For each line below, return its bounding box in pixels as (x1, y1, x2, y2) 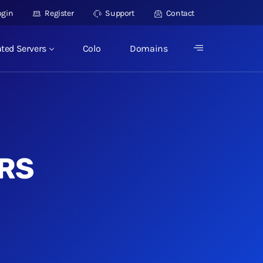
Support (103, 8, 134, 18)
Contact (164, 8, 194, 18)
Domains (130, 43, 168, 54)
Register (43, 8, 74, 18)
